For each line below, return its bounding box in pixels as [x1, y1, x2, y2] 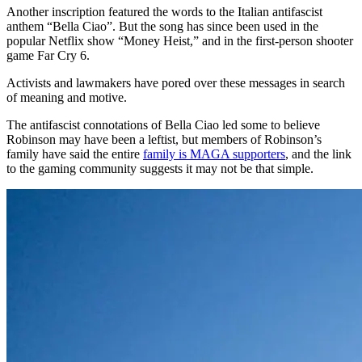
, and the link [285, 147, 351, 162]
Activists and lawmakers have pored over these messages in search [6, 76, 345, 90]
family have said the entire [6, 147, 143, 162]
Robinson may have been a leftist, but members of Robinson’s [6, 133, 322, 147]
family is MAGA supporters [143, 147, 285, 162]
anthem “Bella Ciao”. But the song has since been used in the [6, 19, 318, 34]
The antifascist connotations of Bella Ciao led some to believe [6, 118, 320, 133]
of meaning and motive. [6, 90, 130, 105]
